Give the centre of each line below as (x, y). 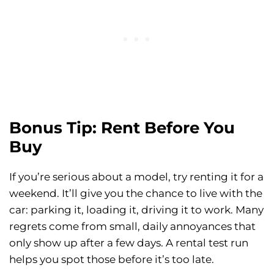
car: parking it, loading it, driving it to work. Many (136, 210)
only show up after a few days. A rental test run (129, 243)
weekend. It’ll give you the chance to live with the (136, 194)
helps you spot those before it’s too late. (112, 260)
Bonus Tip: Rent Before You (122, 128)
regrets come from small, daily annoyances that (132, 227)
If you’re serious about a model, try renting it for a (136, 177)
